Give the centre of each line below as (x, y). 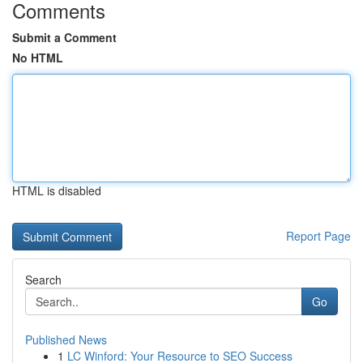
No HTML (38, 58)
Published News (66, 340)
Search (43, 280)
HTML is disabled (57, 190)
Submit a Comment (64, 37)
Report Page (318, 236)
